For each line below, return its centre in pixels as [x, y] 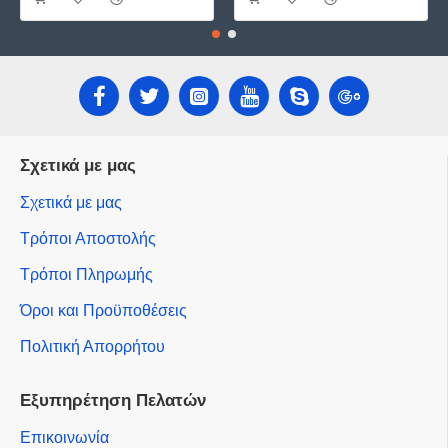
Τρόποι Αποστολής [88, 238]
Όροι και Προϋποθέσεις [103, 310]
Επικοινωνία [64, 437]
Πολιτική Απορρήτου [92, 346]
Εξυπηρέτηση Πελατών [113, 400]
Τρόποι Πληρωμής [86, 274]
